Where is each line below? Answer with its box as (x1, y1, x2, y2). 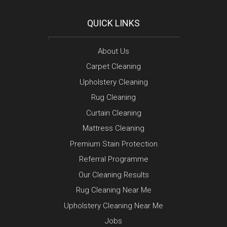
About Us (98, 46, 129, 56)
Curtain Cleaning (86, 108, 141, 118)
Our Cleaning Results (78, 170, 149, 179)
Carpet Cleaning (86, 62, 141, 71)
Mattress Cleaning (83, 124, 144, 133)
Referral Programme (79, 155, 148, 164)
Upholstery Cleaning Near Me (64, 201, 163, 210)
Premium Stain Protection (69, 139, 158, 148)
